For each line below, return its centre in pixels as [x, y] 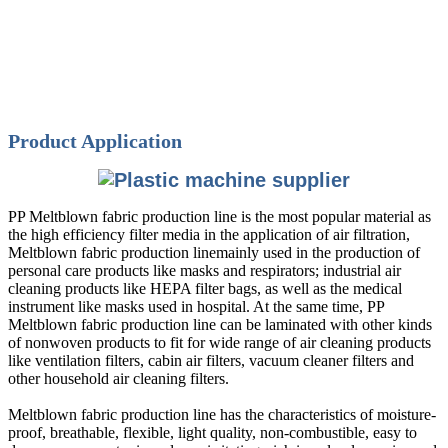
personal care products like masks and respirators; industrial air [204, 270]
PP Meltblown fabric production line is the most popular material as [219, 216]
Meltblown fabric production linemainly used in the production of [214, 252]
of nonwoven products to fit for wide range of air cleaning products [219, 342]
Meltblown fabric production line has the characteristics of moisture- [222, 414]
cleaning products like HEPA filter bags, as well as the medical [205, 288]
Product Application [95, 140]
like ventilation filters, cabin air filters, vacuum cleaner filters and [211, 360]
